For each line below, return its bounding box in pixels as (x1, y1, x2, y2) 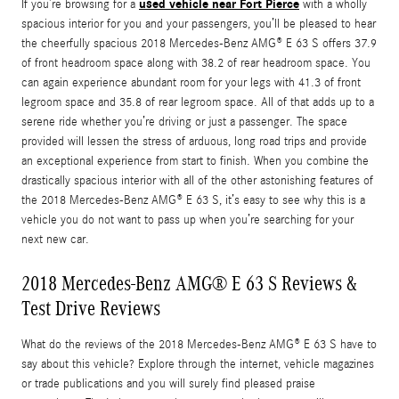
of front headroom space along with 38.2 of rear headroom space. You (21, 56, 370, 71)
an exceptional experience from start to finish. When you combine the (21, 154, 369, 169)
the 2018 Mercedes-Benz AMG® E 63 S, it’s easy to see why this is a (21, 193, 365, 208)
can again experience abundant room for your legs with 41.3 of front (21, 76, 361, 91)
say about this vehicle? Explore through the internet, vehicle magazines (21, 357, 374, 372)
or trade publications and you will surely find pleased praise (21, 377, 315, 392)
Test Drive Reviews (21, 297, 160, 321)
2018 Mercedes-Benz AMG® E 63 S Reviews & (21, 272, 357, 296)
